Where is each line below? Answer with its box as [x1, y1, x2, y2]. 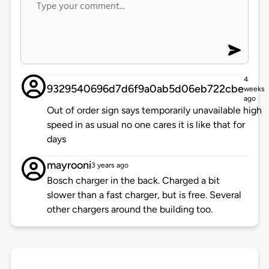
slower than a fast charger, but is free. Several [46, 189, 241, 201]
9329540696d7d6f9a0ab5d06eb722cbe [46, 82, 244, 96]
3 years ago [91, 161, 128, 170]
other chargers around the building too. [46, 204, 213, 216]
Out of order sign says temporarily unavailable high [46, 104, 262, 116]
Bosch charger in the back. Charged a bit [46, 175, 220, 187]
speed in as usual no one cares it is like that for [46, 119, 245, 131]
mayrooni [46, 159, 91, 172]
